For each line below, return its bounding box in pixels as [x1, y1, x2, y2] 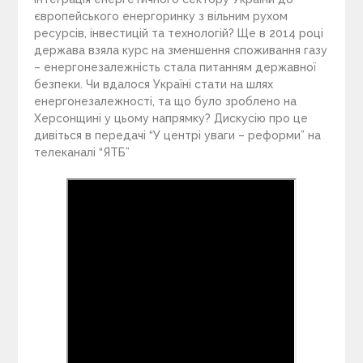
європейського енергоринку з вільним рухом [34, 9, 288, 23]
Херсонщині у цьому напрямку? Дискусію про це [34, 111, 309, 125]
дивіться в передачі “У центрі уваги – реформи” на [34, 128, 322, 142]
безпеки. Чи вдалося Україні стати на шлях [34, 77, 274, 91]
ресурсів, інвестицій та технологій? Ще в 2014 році [34, 26, 324, 40]
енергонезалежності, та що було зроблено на [34, 94, 297, 108]
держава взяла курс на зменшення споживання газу [34, 43, 328, 57]
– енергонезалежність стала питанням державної [34, 60, 317, 74]
